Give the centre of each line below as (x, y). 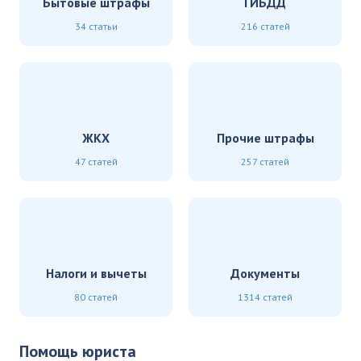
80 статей (96, 297)
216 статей (265, 26)
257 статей (265, 162)
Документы (265, 273)
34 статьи (96, 26)
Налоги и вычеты (96, 273)
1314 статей (265, 297)
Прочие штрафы (265, 138)
